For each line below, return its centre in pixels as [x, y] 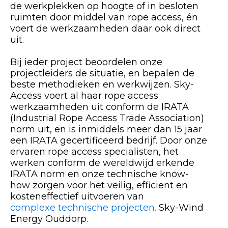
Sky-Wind [180, 207]
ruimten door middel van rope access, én [104, 17]
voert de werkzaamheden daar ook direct [105, 28]
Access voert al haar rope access [84, 95]
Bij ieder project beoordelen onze [86, 62]
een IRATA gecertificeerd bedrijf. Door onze [109, 140]
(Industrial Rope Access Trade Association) [107, 118]
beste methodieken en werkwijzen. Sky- [102, 84]
